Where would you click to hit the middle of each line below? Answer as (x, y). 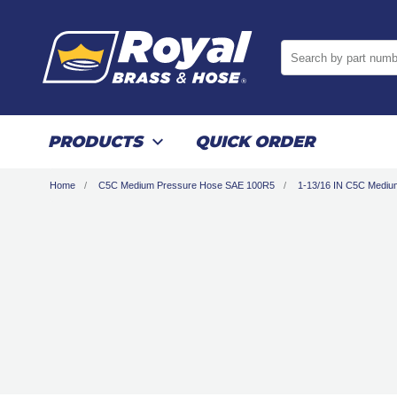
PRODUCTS (95, 142)
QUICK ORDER (255, 142)
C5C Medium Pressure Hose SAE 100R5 (187, 186)
